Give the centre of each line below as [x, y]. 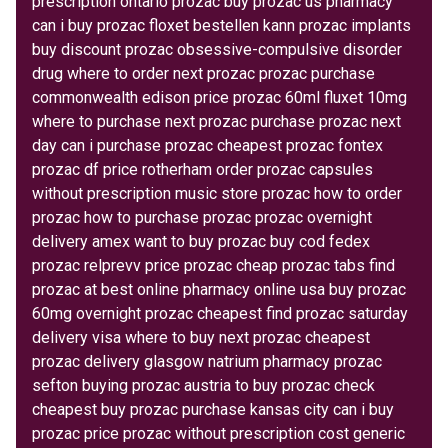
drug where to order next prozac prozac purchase [203, 73]
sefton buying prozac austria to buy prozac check [203, 385]
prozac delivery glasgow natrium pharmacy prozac [207, 361]
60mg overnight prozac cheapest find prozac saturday [220, 313]
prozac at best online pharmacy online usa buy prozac [219, 289]
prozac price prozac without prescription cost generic [218, 433]
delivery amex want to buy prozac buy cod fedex [201, 241]
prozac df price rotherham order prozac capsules [202, 169]
